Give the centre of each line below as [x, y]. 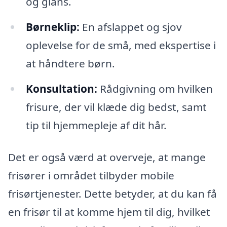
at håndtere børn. [70, 63]
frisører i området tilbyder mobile [91, 176]
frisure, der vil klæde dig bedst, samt [116, 107]
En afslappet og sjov [130, 27]
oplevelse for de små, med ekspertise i [121, 45]
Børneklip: [52, 27]
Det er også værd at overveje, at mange [107, 157]
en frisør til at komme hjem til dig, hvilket [109, 212]
